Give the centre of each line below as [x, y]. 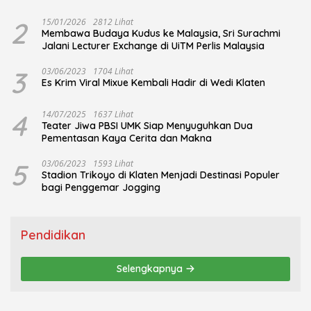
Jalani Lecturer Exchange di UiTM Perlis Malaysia [153, 46]
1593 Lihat [113, 164]
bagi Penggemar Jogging [101, 188]
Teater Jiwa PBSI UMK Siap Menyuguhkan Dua [147, 126]
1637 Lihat [113, 115]
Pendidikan [53, 235]
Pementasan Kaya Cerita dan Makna [127, 138]
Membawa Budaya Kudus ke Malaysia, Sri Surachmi [161, 34]
